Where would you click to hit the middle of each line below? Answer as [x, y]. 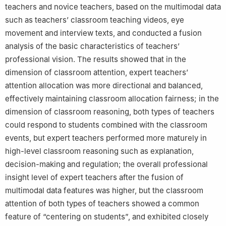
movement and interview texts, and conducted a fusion [103, 33]
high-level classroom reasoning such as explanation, [99, 151]
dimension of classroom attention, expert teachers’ [97, 72]
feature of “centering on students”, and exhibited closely [107, 216]
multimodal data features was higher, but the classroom [104, 190]
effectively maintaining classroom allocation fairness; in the [112, 98]
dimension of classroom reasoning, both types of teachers [110, 111]
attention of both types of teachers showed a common [102, 203]
